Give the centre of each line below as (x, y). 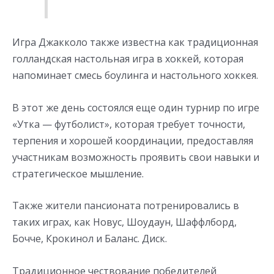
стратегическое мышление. (78, 173)
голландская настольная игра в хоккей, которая (128, 58)
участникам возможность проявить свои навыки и (136, 157)
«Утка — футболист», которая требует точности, (129, 124)
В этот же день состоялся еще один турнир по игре (136, 107)
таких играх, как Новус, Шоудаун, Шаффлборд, (124, 222)
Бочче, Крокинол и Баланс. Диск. (90, 239)
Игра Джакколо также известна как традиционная (135, 42)
